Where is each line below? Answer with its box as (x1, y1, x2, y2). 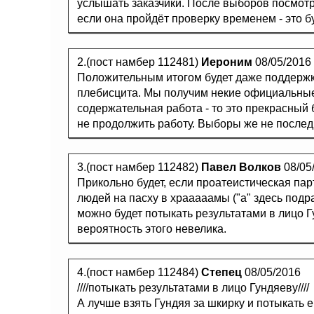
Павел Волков (201, 161, 281, 173)
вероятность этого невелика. (77, 223, 226, 235)
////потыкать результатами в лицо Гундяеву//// (77, 282, 309, 294)
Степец (201, 266, 242, 278)
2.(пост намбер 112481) (77, 56, 201, 68)
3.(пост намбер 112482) (77, 161, 201, 173)
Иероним (201, 56, 252, 68)
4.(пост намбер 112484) (77, 266, 201, 278)
